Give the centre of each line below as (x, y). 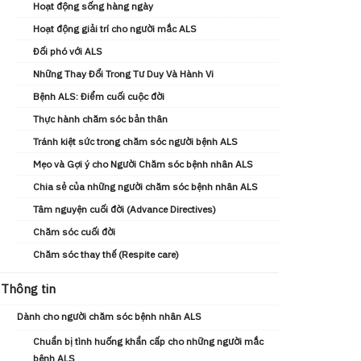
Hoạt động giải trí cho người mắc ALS (115, 29)
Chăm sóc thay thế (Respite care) (106, 254)
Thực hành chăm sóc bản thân (100, 119)
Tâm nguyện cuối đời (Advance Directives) (124, 209)
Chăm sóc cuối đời (74, 232)
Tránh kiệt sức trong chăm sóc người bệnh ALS (135, 141)
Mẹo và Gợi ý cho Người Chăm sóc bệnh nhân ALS (143, 164)
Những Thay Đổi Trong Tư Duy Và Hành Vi (123, 74)
